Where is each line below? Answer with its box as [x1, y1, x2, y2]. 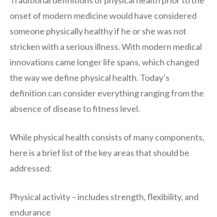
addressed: [10, 163, 52, 174]
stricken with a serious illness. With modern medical [10, 41, 202, 52]
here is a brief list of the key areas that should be [10, 147, 189, 158]
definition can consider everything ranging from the [10, 88, 204, 99]
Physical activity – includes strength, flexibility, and [10, 191, 199, 202]
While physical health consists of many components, [10, 132, 204, 143]
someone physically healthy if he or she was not [10, 26, 186, 37]
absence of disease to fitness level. [10, 103, 140, 114]
